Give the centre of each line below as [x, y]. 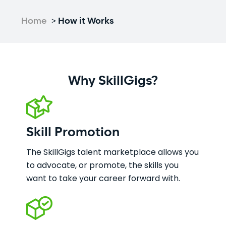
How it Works [86, 21]
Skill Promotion [73, 133]
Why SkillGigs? [113, 81]
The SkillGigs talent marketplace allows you [113, 152]
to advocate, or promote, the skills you [103, 165]
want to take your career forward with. [103, 178]
